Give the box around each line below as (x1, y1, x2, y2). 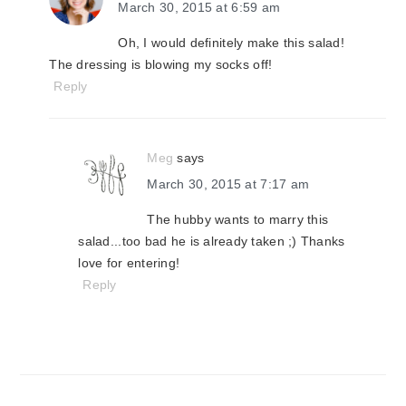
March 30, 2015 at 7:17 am (147, 177, 310, 191)
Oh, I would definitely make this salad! (118, 35, 344, 50)
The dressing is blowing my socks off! (49, 57, 273, 72)
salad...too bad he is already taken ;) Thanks (78, 234, 345, 248)
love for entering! (78, 256, 180, 270)
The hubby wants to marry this (147, 212, 329, 227)
